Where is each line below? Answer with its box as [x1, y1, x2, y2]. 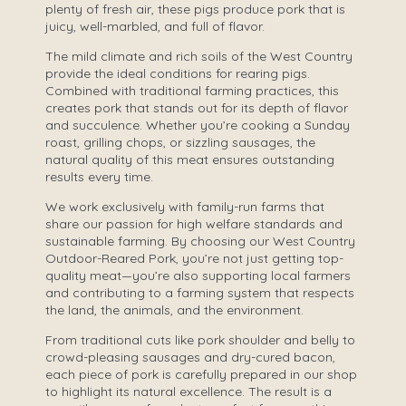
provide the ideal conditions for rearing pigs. [44, 65, 310, 82]
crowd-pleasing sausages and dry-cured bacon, [44, 349, 335, 365]
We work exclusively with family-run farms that [44, 198, 324, 215]
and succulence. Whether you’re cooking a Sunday [44, 117, 350, 133]
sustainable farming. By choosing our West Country [44, 233, 355, 249]
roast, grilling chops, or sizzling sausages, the [44, 134, 315, 150]
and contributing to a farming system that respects [44, 285, 354, 301]
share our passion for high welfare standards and [44, 216, 343, 232]
